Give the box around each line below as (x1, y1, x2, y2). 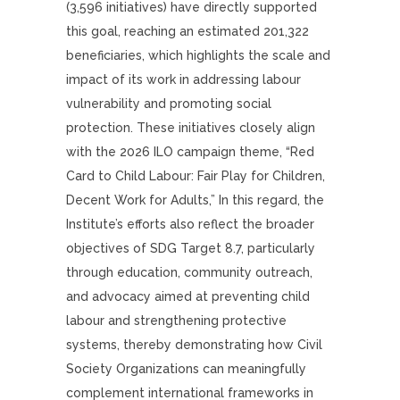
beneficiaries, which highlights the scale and (66, 48, 330, 62)
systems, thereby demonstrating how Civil (66, 337, 322, 352)
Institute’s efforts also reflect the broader (66, 217, 314, 231)
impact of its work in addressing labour (66, 72, 301, 87)
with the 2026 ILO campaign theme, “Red (66, 145, 314, 159)
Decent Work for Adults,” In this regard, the (66, 193, 324, 207)
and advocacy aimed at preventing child (66, 289, 310, 304)
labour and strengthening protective (66, 313, 287, 328)
